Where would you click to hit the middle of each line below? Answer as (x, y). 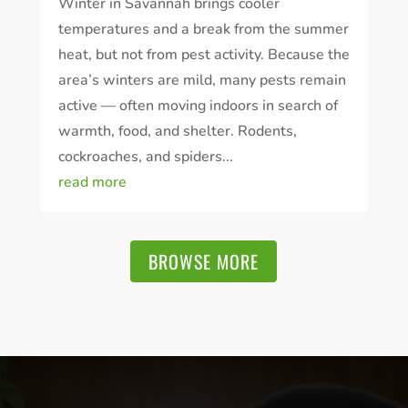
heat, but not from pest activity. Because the (204, 54)
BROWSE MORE (204, 261)
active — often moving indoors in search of (198, 105)
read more (92, 182)
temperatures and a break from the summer (203, 29)
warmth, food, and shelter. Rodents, (177, 131)
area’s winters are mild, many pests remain (202, 80)
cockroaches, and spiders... (145, 156)
